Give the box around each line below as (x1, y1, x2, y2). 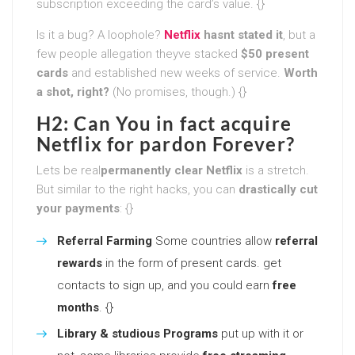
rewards (57, 255, 102, 270)
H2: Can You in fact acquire (36, 111, 292, 135)
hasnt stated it (200, 27, 283, 42)
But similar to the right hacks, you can (36, 181, 239, 197)
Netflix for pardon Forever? (36, 132, 295, 155)
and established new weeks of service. (68, 65, 284, 80)
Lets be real (36, 162, 101, 177)
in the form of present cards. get (102, 255, 281, 270)
